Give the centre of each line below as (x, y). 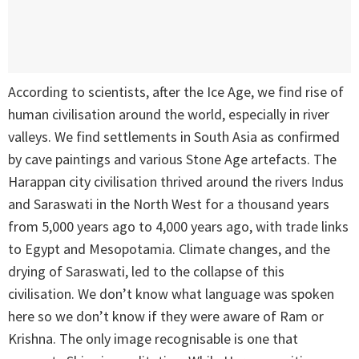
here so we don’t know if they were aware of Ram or (166, 317)
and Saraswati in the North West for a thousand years (169, 204)
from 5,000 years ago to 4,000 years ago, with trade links (178, 227)
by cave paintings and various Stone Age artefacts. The (172, 159)
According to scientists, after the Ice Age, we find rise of (176, 92)
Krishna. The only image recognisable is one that (153, 339)
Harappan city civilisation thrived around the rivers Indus (176, 182)
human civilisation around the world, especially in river (169, 115)
